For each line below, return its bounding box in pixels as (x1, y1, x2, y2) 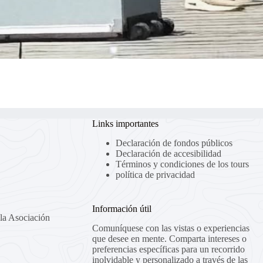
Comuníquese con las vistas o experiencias (92, 223, 249, 233)
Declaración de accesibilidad (115, 149, 221, 159)
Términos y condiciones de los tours (115, 159, 249, 170)
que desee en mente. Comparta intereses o (92, 234, 247, 244)
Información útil (92, 204, 151, 214)
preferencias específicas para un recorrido (92, 244, 245, 254)
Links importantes (92, 119, 159, 129)
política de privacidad (115, 170, 195, 180)
